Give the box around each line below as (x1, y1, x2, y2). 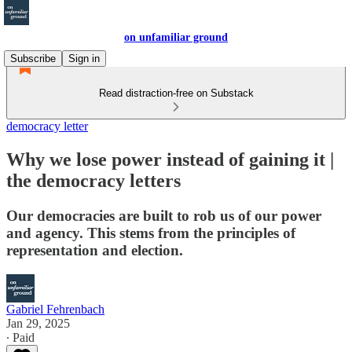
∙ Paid (6, 330, 35, 344)
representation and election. (6, 241, 183, 258)
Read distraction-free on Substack (98, 87, 254, 99)
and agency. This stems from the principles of (6, 224, 295, 241)
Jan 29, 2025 (6, 316, 70, 330)
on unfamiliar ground (124, 31, 228, 43)
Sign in (68, 53, 100, 64)
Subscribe (10, 53, 56, 64)
